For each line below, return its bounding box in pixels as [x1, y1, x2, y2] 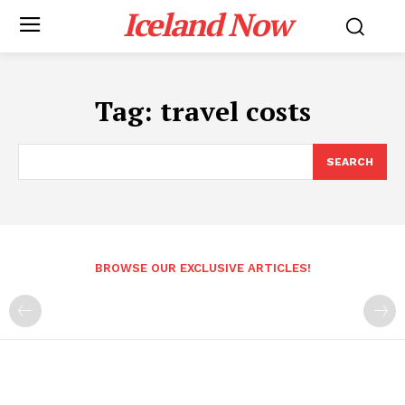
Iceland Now [123, 4, 291, 45]
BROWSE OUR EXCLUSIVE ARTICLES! [94, 261, 311, 275]
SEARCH [326, 155, 373, 168]
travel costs [159, 93, 311, 129]
